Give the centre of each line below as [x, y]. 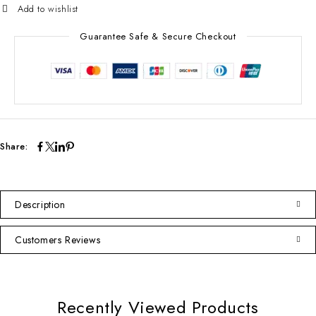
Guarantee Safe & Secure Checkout [158, 36]
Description [40, 204]
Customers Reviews [58, 239]
